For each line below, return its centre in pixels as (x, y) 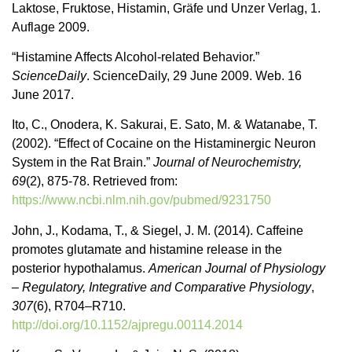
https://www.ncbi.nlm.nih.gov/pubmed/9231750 (141, 200)
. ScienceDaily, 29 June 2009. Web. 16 (194, 75)
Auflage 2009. (51, 27)
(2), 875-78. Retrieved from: (102, 181)
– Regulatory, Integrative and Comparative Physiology (161, 287)
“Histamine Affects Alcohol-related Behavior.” (136, 57)
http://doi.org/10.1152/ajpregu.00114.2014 (127, 324)
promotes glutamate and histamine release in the (147, 249)
